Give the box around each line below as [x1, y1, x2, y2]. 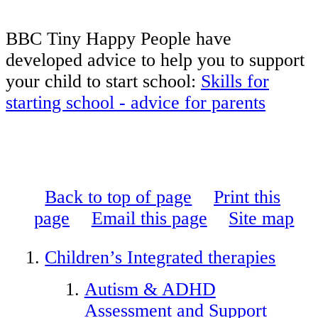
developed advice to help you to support [6, 50, 305, 71]
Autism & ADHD [84, 279, 216, 300]
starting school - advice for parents [6, 92, 265, 114]
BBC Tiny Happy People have [6, 28, 231, 50]
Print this [214, 186, 281, 207]
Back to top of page [45, 186, 192, 207]
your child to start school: [6, 71, 201, 92]
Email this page [91, 207, 207, 229]
